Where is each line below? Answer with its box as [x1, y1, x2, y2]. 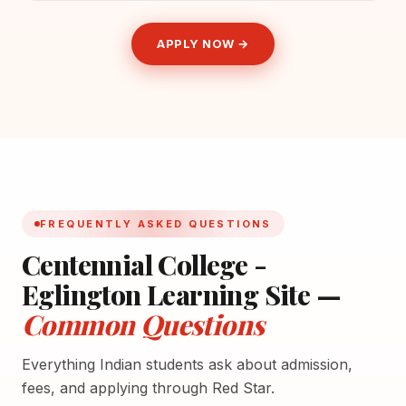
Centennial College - [22, 246, 266, 283]
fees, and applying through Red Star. [22, 378, 275, 397]
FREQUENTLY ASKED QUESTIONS [40, 217, 272, 230]
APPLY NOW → [157, 31, 249, 46]
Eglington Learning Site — [22, 275, 341, 313]
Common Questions [22, 305, 265, 343]
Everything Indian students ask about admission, [22, 354, 353, 373]
